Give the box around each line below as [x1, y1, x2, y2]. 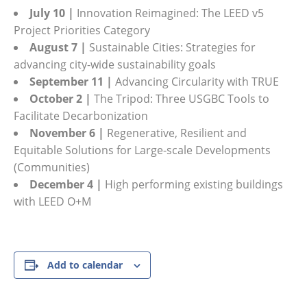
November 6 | [29, 125, 104, 140]
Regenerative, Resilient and [104, 125, 247, 140]
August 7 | [29, 39, 86, 55]
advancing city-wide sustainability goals [14, 56, 216, 72]
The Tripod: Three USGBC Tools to [94, 90, 269, 106]
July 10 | [29, 5, 74, 21]
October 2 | [29, 90, 94, 106]
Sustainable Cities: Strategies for [86, 39, 256, 55]
